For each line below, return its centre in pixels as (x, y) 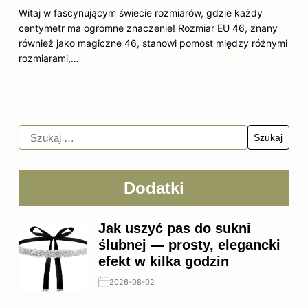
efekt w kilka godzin (164, 261)
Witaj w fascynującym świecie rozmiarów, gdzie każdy (141, 13)
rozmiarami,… (49, 58)
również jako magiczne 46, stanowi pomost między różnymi (153, 43)
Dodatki (154, 188)
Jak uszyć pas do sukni (175, 228)
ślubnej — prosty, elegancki (189, 244)
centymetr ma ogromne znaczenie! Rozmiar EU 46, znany (148, 28)
